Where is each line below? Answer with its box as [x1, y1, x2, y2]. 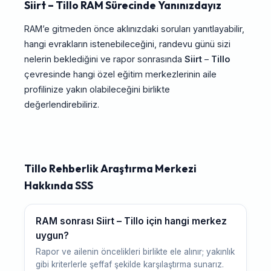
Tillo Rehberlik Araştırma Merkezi [24, 162, 197, 176]
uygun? [35, 230, 69, 242]
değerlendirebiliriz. [24, 99, 99, 110]
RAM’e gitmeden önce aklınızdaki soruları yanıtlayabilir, [24, 24, 244, 34]
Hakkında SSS [24, 178, 93, 193]
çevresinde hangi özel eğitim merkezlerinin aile [24, 69, 217, 80]
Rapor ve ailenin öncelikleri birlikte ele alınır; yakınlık [35, 247, 235, 257]
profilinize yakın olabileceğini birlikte [24, 84, 170, 95]
